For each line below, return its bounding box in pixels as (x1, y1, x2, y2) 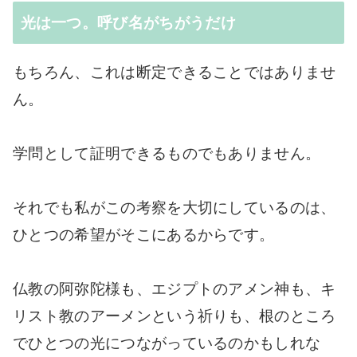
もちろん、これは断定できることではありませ (13, 63, 336, 80)
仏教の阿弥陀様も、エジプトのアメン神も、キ (13, 280, 336, 297)
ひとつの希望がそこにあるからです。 (13, 226, 275, 243)
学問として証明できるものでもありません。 (13, 144, 321, 162)
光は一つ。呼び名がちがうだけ (20, 14, 236, 31)
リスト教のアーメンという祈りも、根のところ (13, 307, 336, 324)
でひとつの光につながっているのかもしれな (13, 334, 321, 351)
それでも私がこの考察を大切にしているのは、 (13, 198, 336, 216)
